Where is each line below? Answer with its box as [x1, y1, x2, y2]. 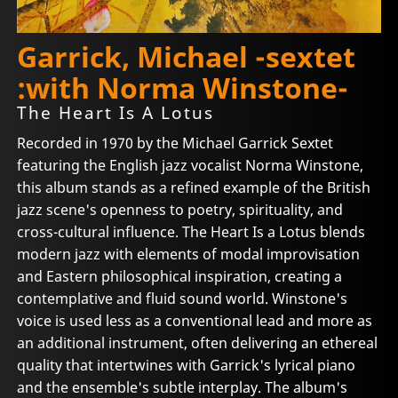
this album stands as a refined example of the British [17, 177, 371, 197]
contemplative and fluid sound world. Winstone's [17, 288, 348, 308]
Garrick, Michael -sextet [17, 37, 356, 76]
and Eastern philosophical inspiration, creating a [17, 266, 343, 286]
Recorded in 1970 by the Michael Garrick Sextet [17, 132, 334, 153]
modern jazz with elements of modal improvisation [17, 243, 361, 264]
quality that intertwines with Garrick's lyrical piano [17, 354, 356, 375]
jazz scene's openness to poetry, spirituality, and [17, 199, 344, 219]
